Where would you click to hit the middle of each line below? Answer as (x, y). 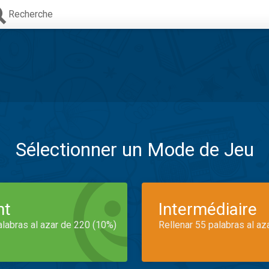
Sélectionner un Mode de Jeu (134, 150)
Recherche (31, 14)
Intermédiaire (208, 209)
